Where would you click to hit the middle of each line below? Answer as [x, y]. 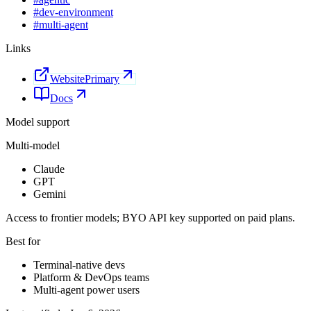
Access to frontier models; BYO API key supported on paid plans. [150, 218]
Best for [23, 242]
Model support [37, 122]
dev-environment [76, 12]
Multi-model [33, 146]
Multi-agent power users [86, 290]
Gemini [50, 194]
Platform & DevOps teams [91, 278]
